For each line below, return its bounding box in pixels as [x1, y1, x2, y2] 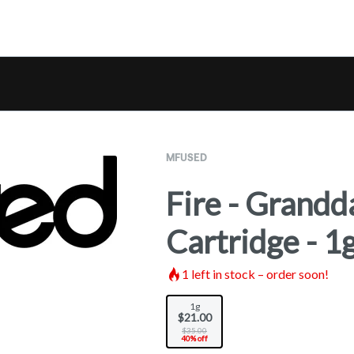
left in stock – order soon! [189, 266, 329, 282]
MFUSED [166, 152, 207, 163]
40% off [181, 333, 208, 343]
